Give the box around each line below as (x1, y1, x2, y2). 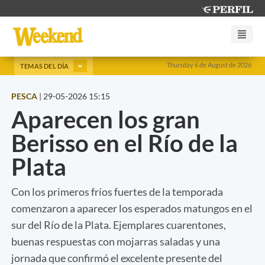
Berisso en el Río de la (11, 128, 238, 157)
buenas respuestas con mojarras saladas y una (11, 234, 220, 248)
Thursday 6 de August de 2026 (167, 61, 251, 69)
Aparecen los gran (11, 105, 200, 134)
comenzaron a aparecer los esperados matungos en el (11, 201, 253, 215)
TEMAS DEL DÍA (20, 62, 70, 70)
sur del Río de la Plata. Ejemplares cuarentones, (11, 218, 226, 231)
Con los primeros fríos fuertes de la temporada (11, 185, 223, 198)
